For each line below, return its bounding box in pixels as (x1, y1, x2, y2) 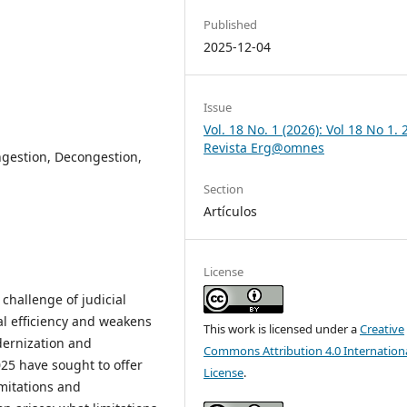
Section (203, 181, 244, 198)
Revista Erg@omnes (203, 139, 325, 156)
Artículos (203, 203, 258, 221)
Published (203, 15, 258, 33)
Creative (360, 321, 405, 338)
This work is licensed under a (203, 321, 361, 338)
